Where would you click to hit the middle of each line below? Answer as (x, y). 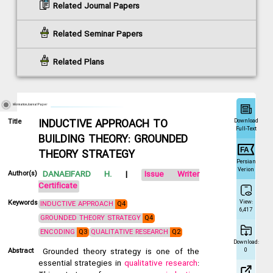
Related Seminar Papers (98, 34)
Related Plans (79, 62)
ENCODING (57, 232)
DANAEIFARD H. (77, 175)
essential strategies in (80, 264)
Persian (246, 161)
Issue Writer (172, 175)
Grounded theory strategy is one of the (119, 252)
